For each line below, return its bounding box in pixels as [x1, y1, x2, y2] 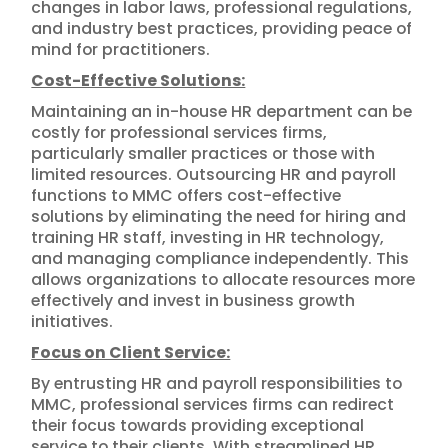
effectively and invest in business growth [31, 289, 356, 312]
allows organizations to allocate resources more [31, 268, 416, 291]
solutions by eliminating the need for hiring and [31, 205, 407, 228]
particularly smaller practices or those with [31, 142, 376, 165]
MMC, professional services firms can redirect [31, 393, 395, 416]
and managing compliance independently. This [31, 247, 410, 270]
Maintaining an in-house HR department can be [31, 100, 413, 123]
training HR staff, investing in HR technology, [31, 226, 385, 249]
